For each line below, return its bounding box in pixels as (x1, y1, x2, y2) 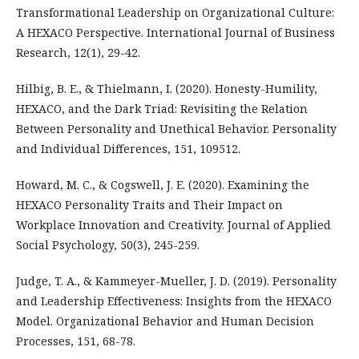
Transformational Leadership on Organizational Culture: (16, 4, 334, 20)
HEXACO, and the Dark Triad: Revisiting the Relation (16, 100, 308, 116)
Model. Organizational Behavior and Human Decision (16, 313, 314, 329)
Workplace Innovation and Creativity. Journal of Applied (16, 216, 331, 232)
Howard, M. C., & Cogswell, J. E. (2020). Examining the (16, 176, 309, 192)
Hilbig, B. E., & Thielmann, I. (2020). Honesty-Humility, (16, 80, 317, 96)
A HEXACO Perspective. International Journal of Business (16, 24, 335, 40)
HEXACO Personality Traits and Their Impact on (16, 196, 283, 212)
